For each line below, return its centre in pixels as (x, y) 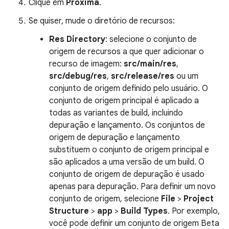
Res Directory (77, 39)
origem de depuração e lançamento (114, 137)
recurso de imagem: (86, 64)
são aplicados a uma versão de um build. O (127, 162)
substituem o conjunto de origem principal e (129, 150)
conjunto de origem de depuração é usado (127, 174)
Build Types (144, 211)
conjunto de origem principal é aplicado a (124, 100)
